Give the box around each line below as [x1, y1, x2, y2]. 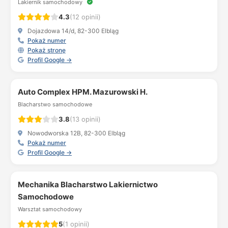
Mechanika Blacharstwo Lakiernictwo [18, 180, 158, 189]
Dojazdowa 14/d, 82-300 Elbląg [26, 27, 119, 35]
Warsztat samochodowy [18, 206, 82, 213]
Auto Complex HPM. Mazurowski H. [18, 87, 148, 97]
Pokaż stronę [27, 46, 66, 54]
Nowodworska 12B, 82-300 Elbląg [26, 129, 125, 137]
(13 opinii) [70, 115, 101, 123]
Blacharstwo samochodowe [18, 101, 92, 108]
